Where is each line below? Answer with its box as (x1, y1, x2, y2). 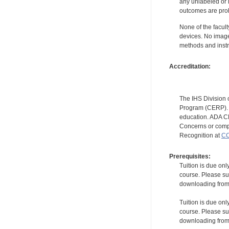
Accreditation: (169, 62, 211, 70)
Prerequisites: (169, 153, 211, 161)
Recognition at (179, 131, 221, 139)
